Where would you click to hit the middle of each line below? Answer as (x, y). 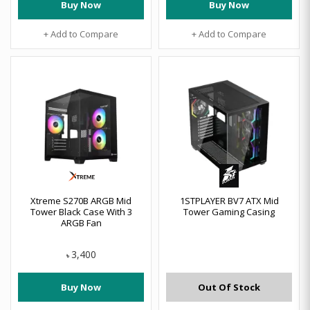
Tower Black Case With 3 (81, 212)
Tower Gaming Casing (229, 212)
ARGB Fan (81, 223)
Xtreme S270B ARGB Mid (81, 201)
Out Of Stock (229, 287)
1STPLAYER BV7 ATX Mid (229, 201)
